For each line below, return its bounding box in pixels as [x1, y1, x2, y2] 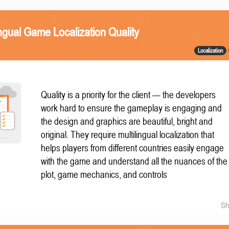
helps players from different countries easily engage [41, 143, 224, 153]
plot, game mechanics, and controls [41, 169, 168, 180]
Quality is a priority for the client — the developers [41, 89, 216, 100]
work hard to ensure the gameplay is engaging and [41, 103, 222, 113]
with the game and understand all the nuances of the [41, 156, 228, 167]
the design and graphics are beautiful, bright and [41, 116, 213, 127]
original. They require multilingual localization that [41, 129, 215, 140]
